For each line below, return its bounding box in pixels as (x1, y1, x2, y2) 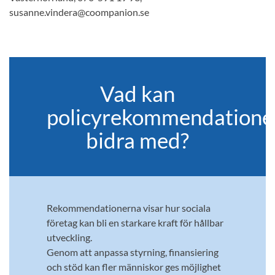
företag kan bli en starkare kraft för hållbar (46, 217, 223, 229)
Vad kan (100, 80, 175, 107)
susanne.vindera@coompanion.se (9, 6, 153, 18)
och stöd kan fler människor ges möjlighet (46, 261, 221, 273)
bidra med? (86, 127, 189, 153)
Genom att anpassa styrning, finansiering (46, 246, 219, 258)
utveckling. (46, 231, 92, 244)
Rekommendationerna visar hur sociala (46, 202, 211, 214)
